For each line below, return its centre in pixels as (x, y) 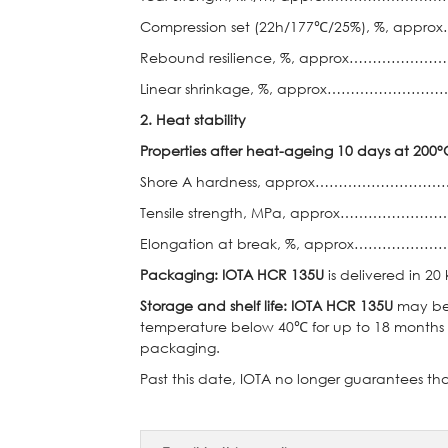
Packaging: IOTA (198, 274)
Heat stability (201, 119)
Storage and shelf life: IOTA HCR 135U (268, 305)
